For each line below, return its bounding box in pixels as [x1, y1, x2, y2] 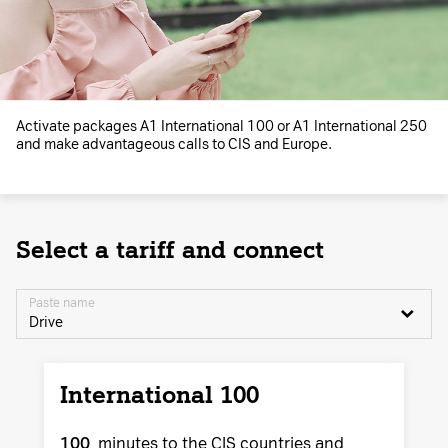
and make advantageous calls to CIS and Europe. [16, 135, 332, 153]
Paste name [29, 295, 95, 310]
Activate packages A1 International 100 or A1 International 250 [16, 117, 427, 135]
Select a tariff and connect [16, 234, 324, 264]
